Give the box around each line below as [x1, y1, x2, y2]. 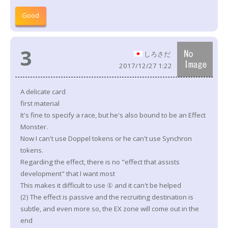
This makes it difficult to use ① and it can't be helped [20, 181, 181, 190]
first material [20, 99, 60, 108]
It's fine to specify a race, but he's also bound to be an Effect [20, 110, 206, 120]
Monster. [20, 122, 48, 131]
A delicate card [20, 87, 66, 96]
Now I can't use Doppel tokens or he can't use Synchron [20, 134, 192, 143]
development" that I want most [20, 169, 115, 178]
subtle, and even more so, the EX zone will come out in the [20, 204, 199, 213]
